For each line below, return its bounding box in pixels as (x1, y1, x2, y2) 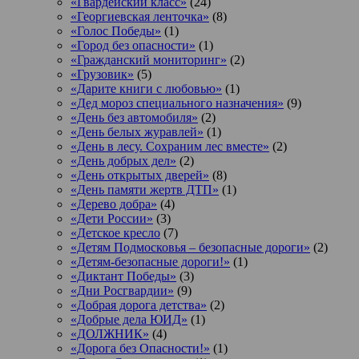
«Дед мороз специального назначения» (71, 95, 284, 110)
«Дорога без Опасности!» (71, 341, 210, 355)
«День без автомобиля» (71, 110, 198, 124)
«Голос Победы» (71, 23, 161, 38)
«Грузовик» (71, 67, 134, 81)
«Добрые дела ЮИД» (71, 312, 188, 326)
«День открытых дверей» (71, 167, 209, 182)
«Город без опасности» (71, 38, 196, 52)
